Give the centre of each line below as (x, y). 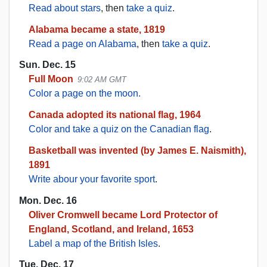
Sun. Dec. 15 (47, 65)
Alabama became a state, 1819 (97, 30)
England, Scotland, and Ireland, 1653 (111, 229)
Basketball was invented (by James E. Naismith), (137, 151)
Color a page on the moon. (85, 94)
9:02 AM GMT (102, 80)
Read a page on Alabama (83, 44)
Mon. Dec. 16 (48, 200)
